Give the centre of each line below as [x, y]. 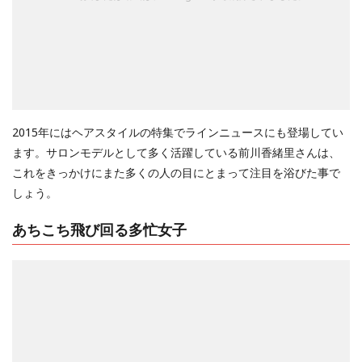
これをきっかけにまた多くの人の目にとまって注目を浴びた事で [176, 173]
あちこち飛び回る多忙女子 [99, 229]
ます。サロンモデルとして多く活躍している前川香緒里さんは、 [176, 153]
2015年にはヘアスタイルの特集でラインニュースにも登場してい [178, 133]
